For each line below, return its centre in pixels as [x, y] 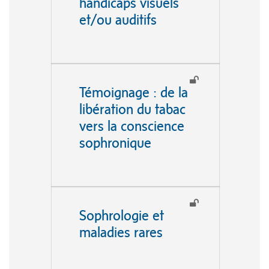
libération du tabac [132, 109]
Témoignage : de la [133, 92]
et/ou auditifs [118, 19]
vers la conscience [131, 125]
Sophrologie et [121, 215]
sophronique [115, 142]
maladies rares [121, 232]
